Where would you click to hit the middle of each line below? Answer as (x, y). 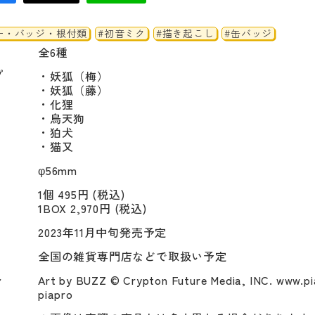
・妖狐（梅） (73, 76)
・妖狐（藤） (73, 90)
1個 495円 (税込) (82, 194)
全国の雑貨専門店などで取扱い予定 (133, 256)
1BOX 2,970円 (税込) (92, 208)
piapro (56, 294)
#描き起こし (185, 33)
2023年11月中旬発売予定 (103, 232)
